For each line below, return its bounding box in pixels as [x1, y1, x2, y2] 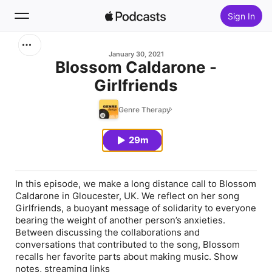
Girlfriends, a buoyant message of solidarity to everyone [15, 202, 256, 214]
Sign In [227, 10, 255, 21]
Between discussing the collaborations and [15, 226, 200, 238]
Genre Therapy [118, 104, 171, 114]
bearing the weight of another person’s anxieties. [15, 214, 225, 226]
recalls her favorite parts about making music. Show [15, 251, 238, 262]
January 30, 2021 [108, 50, 164, 58]
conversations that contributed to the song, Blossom [15, 239, 240, 250]
